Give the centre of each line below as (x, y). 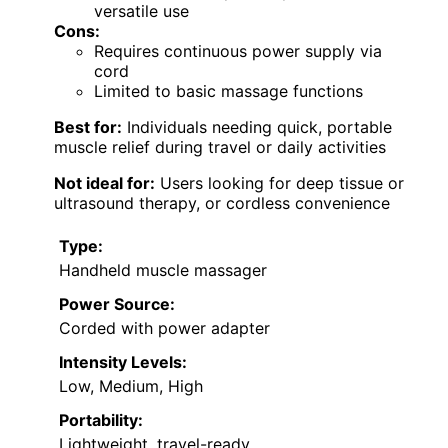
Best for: (88, 126)
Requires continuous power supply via (238, 50)
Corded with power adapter (164, 327)
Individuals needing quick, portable (257, 126)
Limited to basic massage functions (228, 90)
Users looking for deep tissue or (279, 182)
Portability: (101, 419)
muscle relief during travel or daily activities (220, 146)
